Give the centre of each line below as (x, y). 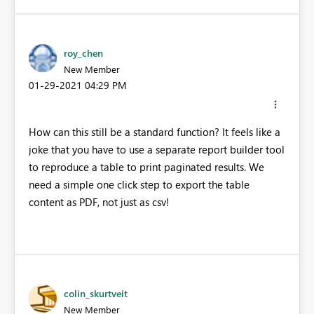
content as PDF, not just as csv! (99, 202)
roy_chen (83, 53)
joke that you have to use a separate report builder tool (157, 149)
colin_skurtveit (96, 293)
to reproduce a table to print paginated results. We (146, 166)
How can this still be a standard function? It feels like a (155, 131)
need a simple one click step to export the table (139, 184)
